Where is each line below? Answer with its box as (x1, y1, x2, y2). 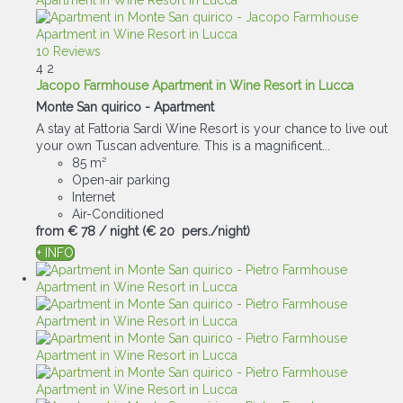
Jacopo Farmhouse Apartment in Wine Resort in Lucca (36, 78, 354, 93)
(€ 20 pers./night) (142, 224, 250, 238)
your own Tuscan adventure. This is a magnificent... (36, 139, 330, 153)
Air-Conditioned (72, 207, 164, 221)
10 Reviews (36, 44, 101, 58)
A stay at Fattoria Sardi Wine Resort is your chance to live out (36, 121, 388, 136)
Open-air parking (72, 173, 170, 187)
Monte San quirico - (36, 100, 154, 114)
